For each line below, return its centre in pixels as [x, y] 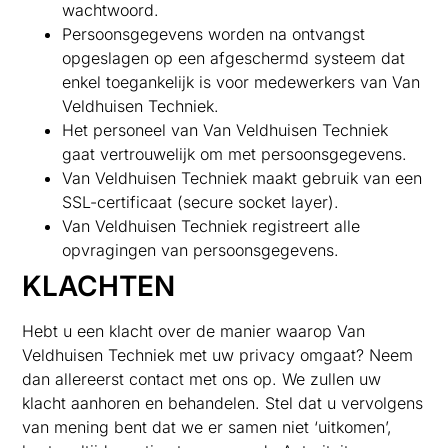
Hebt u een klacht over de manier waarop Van [194, 330]
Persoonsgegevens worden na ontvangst [214, 33]
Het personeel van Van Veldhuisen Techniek [225, 129]
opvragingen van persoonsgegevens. [201, 249]
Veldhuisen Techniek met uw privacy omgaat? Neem [218, 354]
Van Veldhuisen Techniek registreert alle [211, 225]
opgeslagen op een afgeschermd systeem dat [234, 57]
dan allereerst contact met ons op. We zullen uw [202, 378]
